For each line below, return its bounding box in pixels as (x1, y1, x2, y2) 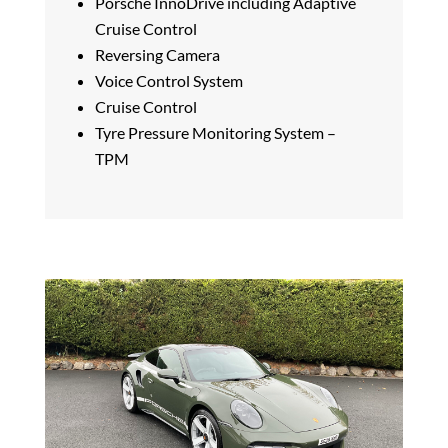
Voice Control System (94, 70, 243, 90)
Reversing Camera (94, 44, 220, 64)
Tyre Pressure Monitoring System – (94, 122, 336, 142)
